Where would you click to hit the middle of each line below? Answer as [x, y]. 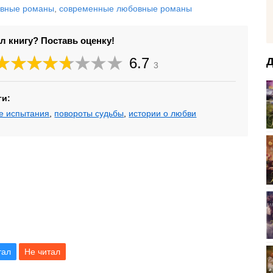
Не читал [42, 252]
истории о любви [163, 113]
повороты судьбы [89, 113]
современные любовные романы [126, 9]
